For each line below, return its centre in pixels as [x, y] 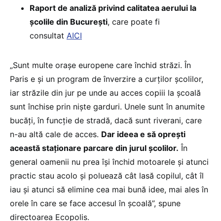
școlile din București [69, 22]
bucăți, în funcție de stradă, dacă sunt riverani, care [106, 121]
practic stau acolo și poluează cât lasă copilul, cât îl [107, 176]
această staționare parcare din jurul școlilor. [94, 148]
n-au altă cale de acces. [55, 134]
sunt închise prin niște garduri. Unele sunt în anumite [107, 107]
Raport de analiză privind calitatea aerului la [113, 8]
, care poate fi [134, 22]
